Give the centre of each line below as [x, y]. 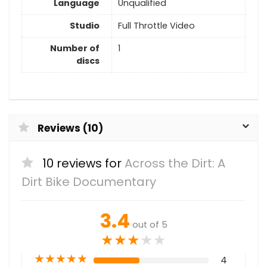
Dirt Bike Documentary [89, 182]
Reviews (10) [70, 128]
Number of [75, 49]
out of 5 [150, 225]
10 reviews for [83, 164]
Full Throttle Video [156, 26]
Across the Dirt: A [175, 164]
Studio [85, 26]
